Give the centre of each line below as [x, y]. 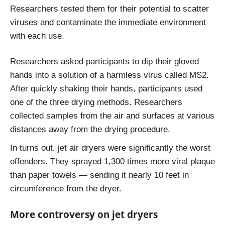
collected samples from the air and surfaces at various [112, 116]
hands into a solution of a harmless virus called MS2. [109, 75]
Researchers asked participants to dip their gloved [104, 61]
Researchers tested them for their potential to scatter [109, 9]
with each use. [37, 36]
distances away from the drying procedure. [90, 129]
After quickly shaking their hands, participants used [106, 88]
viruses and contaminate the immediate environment [108, 22]
